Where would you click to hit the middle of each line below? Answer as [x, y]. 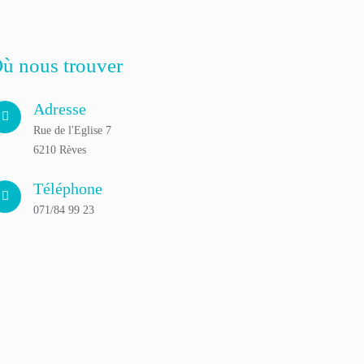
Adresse [60, 109]
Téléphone [68, 189]
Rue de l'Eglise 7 [72, 131]
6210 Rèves [60, 150]
